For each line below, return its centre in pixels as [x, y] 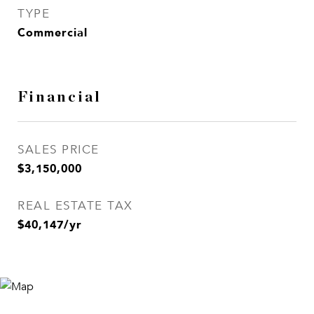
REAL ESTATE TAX [75, 206]
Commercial [53, 32]
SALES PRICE [59, 150]
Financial [60, 97]
